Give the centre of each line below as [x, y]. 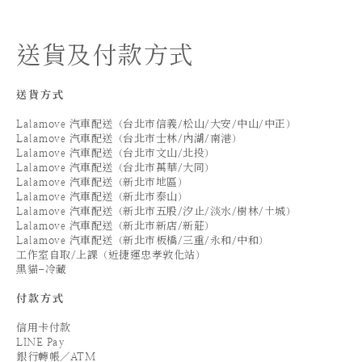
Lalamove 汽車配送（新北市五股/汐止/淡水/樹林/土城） [156, 211]
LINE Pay [40, 342]
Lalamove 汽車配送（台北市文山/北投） [116, 153]
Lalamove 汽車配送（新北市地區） [102, 182]
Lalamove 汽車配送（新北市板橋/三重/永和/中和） [143, 240]
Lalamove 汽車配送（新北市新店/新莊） [116, 226]
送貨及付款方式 [105, 55]
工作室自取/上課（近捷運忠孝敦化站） [111, 255]
